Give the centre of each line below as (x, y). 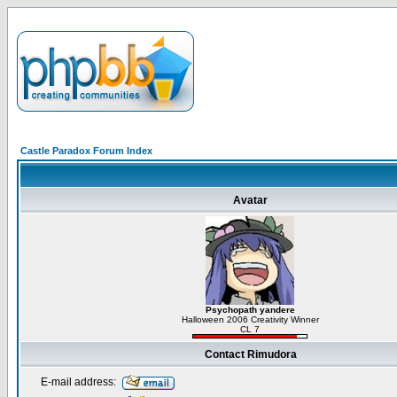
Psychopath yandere (250, 310)
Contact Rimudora (250, 354)
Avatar (250, 200)
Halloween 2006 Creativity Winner (250, 319)
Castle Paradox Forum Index (86, 151)
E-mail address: (78, 382)
